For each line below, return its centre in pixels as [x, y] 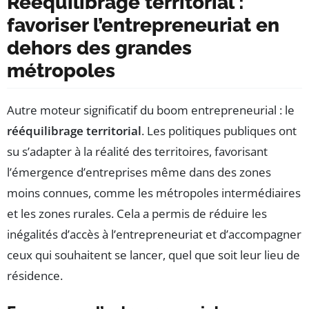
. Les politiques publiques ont [219, 130]
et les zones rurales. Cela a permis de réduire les [137, 213]
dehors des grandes [99, 48]
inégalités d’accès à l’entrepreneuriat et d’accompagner [154, 234]
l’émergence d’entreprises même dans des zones [139, 172]
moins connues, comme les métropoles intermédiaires [154, 192]
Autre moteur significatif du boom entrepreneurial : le [151, 110]
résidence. [35, 275]
